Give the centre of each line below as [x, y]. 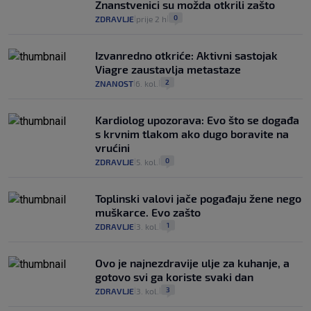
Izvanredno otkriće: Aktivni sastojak [186, 56]
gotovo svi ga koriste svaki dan [174, 277]
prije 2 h [151, 19]
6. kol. [147, 84]
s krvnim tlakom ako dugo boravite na [192, 134]
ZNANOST [114, 84]
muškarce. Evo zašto [148, 212]
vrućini [112, 148]
